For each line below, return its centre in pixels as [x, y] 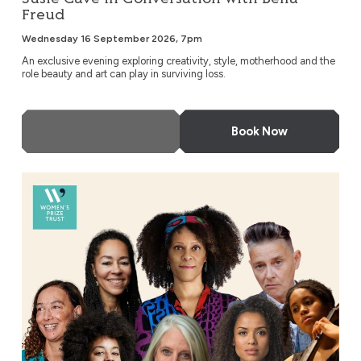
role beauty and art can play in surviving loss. [123, 74]
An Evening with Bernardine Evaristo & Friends [154, 181]
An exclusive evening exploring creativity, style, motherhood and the [178, 61]
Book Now [260, 131]
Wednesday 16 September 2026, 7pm [112, 39]
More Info [100, 131]
